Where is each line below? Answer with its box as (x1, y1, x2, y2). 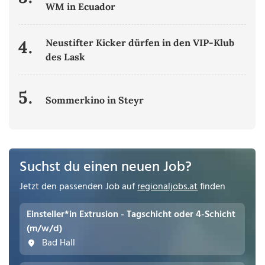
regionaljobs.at (137, 179, 198, 195)
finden (198, 179, 226, 195)
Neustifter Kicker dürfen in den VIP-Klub (46, 37, 235, 49)
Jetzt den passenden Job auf (20, 179, 138, 195)
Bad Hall (40, 235, 76, 251)
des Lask (46, 51, 86, 63)
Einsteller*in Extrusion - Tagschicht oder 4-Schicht (27, 207, 236, 223)
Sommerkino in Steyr (46, 94, 144, 106)
